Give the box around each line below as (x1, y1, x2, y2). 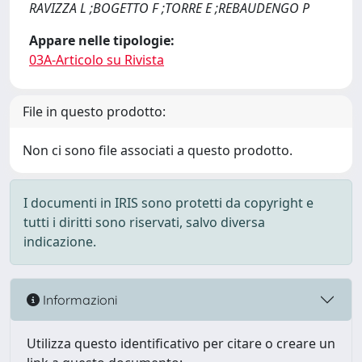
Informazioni (40, 291, 117, 308)
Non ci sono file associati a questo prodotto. (23, 141, 293, 159)
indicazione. (23, 233, 96, 250)
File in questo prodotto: (23, 103, 166, 120)
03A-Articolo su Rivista (29, 51, 164, 69)
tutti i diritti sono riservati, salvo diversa (23, 213, 265, 231)
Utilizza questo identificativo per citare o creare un (27, 335, 335, 352)
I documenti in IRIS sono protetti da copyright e (23, 194, 314, 212)
